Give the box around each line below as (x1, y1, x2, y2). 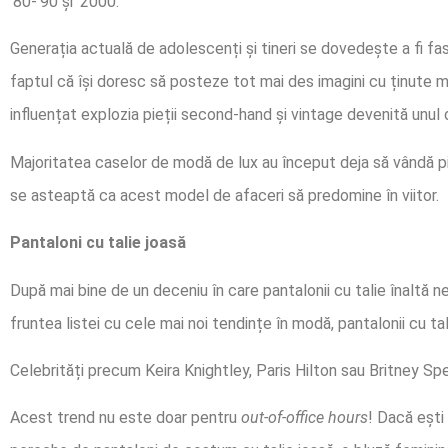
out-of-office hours (241, 408, 368, 428)
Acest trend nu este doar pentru (10, 408, 241, 428)
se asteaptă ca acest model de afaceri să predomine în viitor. (10, 185, 439, 205)
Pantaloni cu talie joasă (10, 233, 186, 253)
